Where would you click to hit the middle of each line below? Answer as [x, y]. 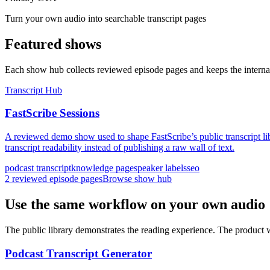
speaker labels [160, 168]
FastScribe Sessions [52, 113]
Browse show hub [137, 179]
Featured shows [53, 44]
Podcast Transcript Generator [78, 253]
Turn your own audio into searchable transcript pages [105, 18]
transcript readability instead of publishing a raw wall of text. [120, 148]
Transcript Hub [33, 90]
